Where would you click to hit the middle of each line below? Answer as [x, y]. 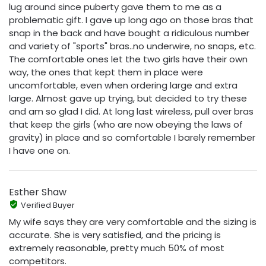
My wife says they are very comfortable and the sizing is [133, 221]
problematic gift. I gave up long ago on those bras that [131, 20]
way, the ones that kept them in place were [106, 72]
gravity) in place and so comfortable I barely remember [132, 137]
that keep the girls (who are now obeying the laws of [126, 124]
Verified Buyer [47, 205]
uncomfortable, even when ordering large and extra [123, 85]
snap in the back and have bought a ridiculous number [129, 33]
